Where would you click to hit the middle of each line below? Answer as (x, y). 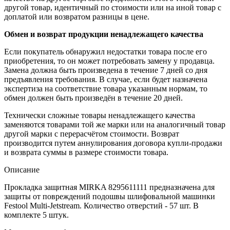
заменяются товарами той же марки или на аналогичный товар (115, 124)
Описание (22, 169)
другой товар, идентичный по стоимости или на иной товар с (113, 7)
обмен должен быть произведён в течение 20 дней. (93, 98)
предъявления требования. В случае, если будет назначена (106, 79)
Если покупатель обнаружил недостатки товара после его (106, 51)
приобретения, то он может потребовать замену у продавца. (109, 61)
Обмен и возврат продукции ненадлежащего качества (104, 34)
